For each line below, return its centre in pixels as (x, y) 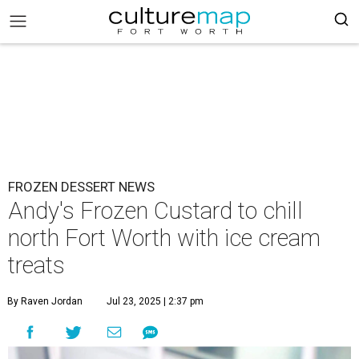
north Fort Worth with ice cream (164, 238)
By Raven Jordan (45, 301)
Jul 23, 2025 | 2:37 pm (155, 301)
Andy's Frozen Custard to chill (155, 211)
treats (36, 265)
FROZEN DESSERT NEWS (81, 187)
